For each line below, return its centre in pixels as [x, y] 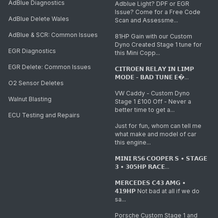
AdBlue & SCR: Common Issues [53, 35]
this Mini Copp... [137, 53]
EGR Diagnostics [32, 51]
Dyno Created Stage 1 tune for [158, 45]
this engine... [133, 143]
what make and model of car [155, 134]
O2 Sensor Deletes [36, 83]
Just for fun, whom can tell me [158, 126]
